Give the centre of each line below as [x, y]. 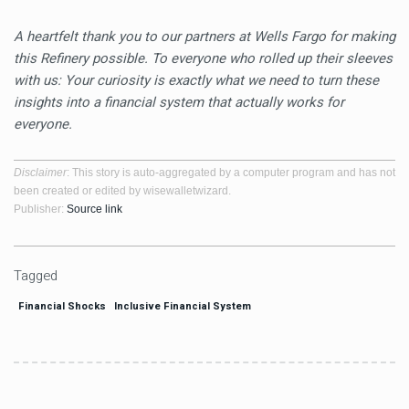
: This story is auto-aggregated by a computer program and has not [231, 173]
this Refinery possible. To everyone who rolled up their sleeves [203, 58]
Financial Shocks [62, 306]
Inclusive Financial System [182, 306]
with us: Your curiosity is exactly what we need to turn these [196, 80]
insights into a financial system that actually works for [179, 102]
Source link [94, 209]
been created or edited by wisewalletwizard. [122, 191]
